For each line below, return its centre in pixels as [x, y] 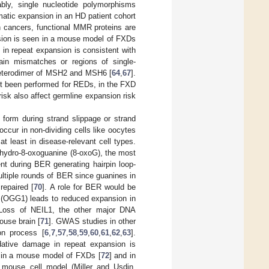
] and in [122, 256]
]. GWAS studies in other [92, 222]
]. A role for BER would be [89, 187]
